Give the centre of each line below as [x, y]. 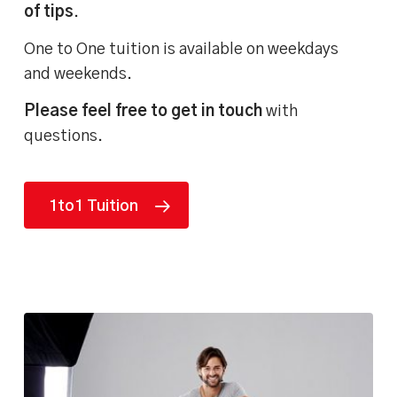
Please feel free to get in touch [144, 112]
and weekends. [78, 75]
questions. [64, 137]
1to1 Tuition [94, 207]
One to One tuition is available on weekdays [182, 50]
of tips [49, 13]
